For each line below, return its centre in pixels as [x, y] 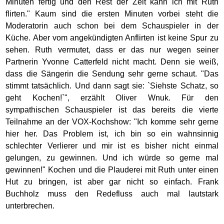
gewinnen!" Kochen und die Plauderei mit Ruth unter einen [112, 170]
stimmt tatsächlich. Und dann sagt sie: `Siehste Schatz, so [112, 86]
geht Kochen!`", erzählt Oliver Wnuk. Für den [112, 98]
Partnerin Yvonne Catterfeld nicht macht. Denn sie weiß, [112, 62]
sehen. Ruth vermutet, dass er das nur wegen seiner [112, 50]
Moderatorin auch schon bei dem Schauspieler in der [112, 26]
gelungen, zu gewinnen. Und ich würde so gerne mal [112, 158]
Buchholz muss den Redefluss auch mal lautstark [112, 194]
